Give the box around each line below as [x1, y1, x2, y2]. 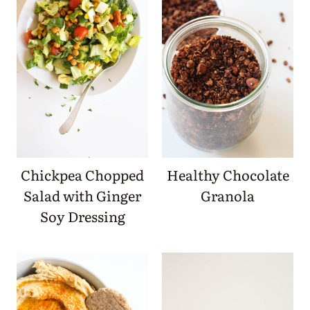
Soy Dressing [39, 206, 125, 227]
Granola [201, 185, 255, 206]
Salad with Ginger [24, 185, 141, 206]
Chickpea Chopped [21, 164, 144, 185]
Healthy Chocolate [166, 164, 289, 185]
